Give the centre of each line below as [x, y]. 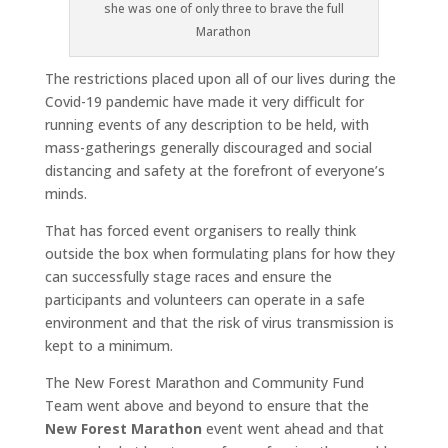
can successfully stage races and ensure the [188, 276]
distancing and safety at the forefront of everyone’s [214, 170]
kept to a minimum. [108, 345]
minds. [65, 193]
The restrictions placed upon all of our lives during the [220, 78]
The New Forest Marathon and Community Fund [204, 382]
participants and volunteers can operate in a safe [204, 299]
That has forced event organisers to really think [200, 230]
